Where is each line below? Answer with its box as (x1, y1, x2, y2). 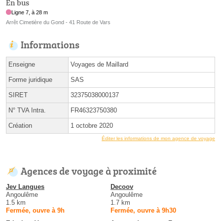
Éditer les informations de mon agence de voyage (102, 135, 215, 141)
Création (8, 121, 32, 129)
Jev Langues (6, 183, 44, 190)
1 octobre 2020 (71, 121, 113, 129)
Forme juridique (8, 75, 52, 83)
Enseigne (8, 60, 35, 68)
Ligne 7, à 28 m (11, 9, 48, 15)
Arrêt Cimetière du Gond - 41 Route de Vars (6, 19, 110, 25)
